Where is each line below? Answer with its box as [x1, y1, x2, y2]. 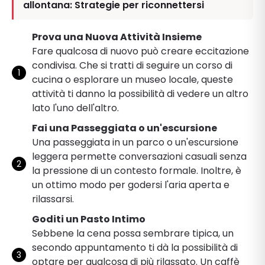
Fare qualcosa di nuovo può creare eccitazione [32, 44, 249, 58]
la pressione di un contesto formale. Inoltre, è [32, 163, 241, 177]
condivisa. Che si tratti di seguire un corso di [32, 58, 232, 72]
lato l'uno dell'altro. [32, 101, 119, 115]
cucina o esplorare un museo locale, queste [32, 72, 233, 86]
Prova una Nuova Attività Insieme [32, 30, 202, 44]
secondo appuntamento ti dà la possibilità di [32, 240, 238, 254]
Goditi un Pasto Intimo [32, 212, 146, 226]
